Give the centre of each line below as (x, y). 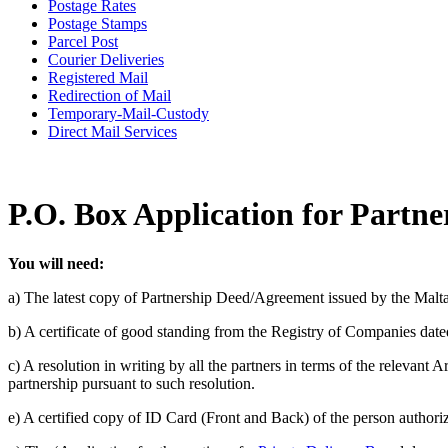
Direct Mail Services (112, 131)
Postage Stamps (97, 23)
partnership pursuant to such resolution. (131, 383)
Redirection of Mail (109, 95)
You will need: (56, 263)
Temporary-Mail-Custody (128, 113)
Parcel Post (83, 41)
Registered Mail (98, 77)
